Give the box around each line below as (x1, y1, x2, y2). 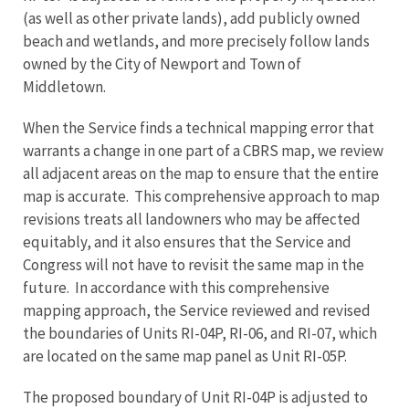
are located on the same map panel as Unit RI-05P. (23, 346, 350, 366)
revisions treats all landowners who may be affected (23, 209, 361, 229)
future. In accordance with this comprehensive (23, 278, 330, 298)
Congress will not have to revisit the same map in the (23, 255, 364, 275)
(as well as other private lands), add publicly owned (23, 8, 361, 28)
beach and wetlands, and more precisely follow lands (23, 31, 370, 51)
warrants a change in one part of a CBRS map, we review (23, 141, 383, 161)
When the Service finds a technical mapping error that (23, 118, 374, 138)
